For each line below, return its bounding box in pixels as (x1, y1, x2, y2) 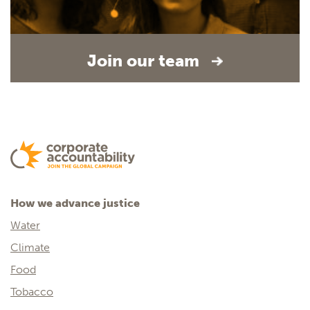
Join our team (87, 51, 203, 71)
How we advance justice (10, 197, 140, 210)
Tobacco (10, 285, 53, 299)
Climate (10, 241, 50, 255)
